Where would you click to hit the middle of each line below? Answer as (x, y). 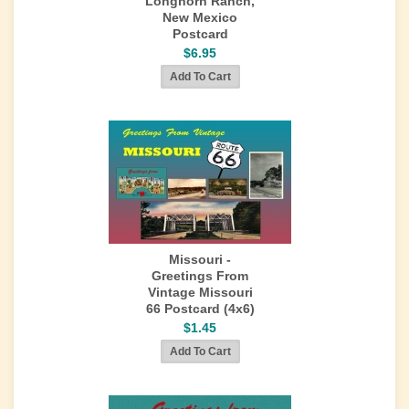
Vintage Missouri (200, 292)
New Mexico (200, 17)
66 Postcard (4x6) (200, 309)
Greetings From (200, 276)
